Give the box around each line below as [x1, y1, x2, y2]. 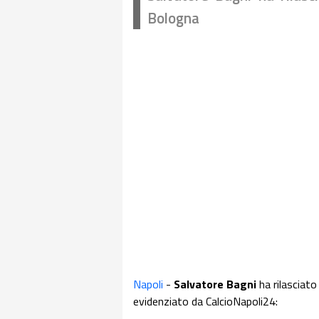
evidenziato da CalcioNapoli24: [133, 293, 278, 310]
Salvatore [174, 276, 224, 293]
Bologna [147, 6, 199, 29]
